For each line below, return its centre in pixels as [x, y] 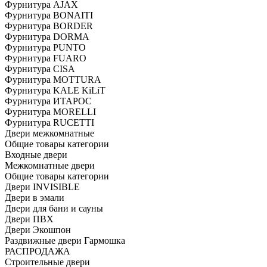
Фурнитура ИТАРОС [48, 101]
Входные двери [36, 155]
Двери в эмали [35, 198]
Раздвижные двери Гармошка [65, 241]
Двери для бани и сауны [54, 209]
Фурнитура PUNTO [45, 48]
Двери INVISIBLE [42, 187]
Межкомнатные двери [50, 166]
